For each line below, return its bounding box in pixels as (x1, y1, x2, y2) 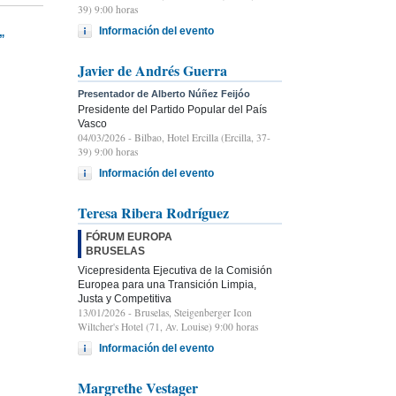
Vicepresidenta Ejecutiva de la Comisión (78, 263, 272, 277)
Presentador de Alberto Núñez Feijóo (78, 88, 250, 99)
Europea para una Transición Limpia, (78, 278, 256, 291)
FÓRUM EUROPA (86, 230, 172, 243)
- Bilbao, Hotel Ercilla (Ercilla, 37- (126, 130, 270, 144)
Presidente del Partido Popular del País (78, 103, 267, 116)
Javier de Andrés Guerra (78, 59, 227, 80)
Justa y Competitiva (78, 292, 171, 305)
